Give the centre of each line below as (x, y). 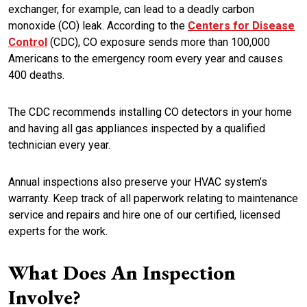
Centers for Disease (241, 26)
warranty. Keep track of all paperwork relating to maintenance (153, 199)
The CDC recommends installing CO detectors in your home (150, 112)
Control (28, 42)
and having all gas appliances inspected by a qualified (137, 129)
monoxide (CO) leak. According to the (98, 26)
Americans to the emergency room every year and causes (146, 59)
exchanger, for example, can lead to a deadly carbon (131, 10)
